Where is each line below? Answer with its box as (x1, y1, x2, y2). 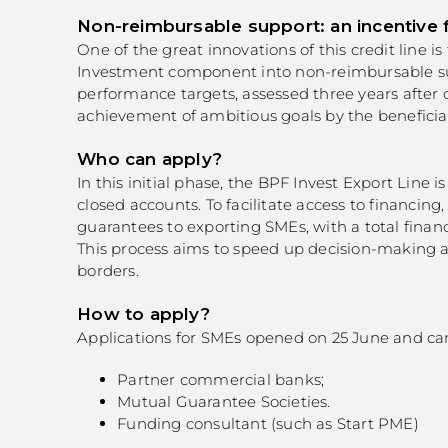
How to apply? (77, 304, 210, 324)
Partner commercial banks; (117, 370, 325, 389)
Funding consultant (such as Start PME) (117, 414, 419, 433)
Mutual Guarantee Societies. (117, 392, 331, 411)
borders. (77, 261, 139, 280)
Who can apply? (77, 149, 222, 169)
